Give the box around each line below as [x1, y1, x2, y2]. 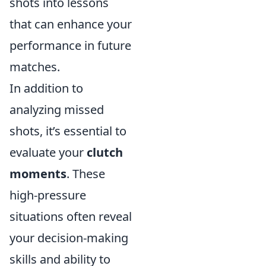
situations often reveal [9, 208, 132, 224]
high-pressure [9, 186, 86, 203]
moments [9, 165, 66, 182]
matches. [9, 58, 60, 75]
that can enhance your [9, 15, 132, 32]
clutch [87, 144, 123, 160]
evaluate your [9, 144, 87, 160]
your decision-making [9, 229, 128, 246]
